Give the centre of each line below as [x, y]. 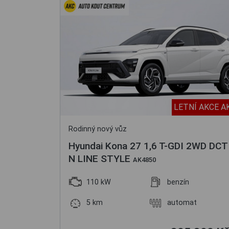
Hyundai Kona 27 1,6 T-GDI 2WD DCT [148, 146]
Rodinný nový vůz [98, 129]
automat [182, 203]
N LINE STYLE [101, 159]
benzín [178, 182]
